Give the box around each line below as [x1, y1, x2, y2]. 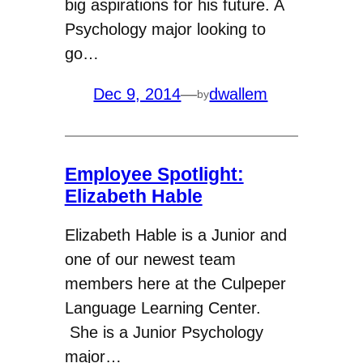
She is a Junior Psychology [64, 323, 263, 342]
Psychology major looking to [64, 20, 266, 39]
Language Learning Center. [64, 299, 261, 318]
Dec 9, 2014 [93, 85, 181, 104]
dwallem [209, 85, 268, 104]
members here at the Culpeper [64, 275, 286, 293]
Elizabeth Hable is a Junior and [64, 226, 287, 245]
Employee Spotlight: [64, 163, 244, 185]
